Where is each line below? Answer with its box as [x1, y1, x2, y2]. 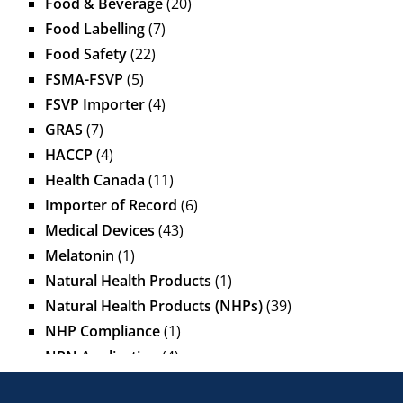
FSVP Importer [45, 94, 145, 115]
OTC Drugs [45, 372, 119, 392]
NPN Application [45, 346, 158, 367]
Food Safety [45, 44, 127, 65]
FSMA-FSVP [45, 69, 123, 90]
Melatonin [45, 246, 114, 266]
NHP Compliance [45, 321, 160, 342]
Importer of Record [45, 195, 177, 216]
